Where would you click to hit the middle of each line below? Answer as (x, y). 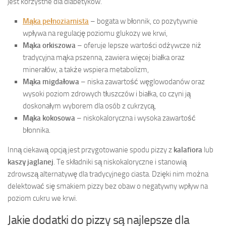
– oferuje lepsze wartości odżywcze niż (138, 45)
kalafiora (188, 150)
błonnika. (37, 130)
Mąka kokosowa (49, 118)
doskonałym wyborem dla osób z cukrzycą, (89, 106)
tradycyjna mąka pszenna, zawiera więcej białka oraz (104, 57)
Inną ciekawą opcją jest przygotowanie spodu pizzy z (91, 150)
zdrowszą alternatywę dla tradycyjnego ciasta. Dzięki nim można (108, 174)
